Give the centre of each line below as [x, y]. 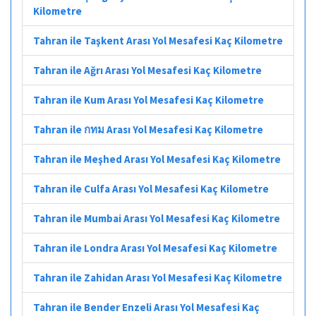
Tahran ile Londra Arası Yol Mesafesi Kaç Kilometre [155, 248]
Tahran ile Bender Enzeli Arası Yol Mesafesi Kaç [146, 307]
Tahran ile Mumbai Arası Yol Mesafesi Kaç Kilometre [157, 218]
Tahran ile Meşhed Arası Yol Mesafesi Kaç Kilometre [157, 159]
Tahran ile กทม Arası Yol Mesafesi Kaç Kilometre [148, 129]
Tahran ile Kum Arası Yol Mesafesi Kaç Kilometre [148, 99]
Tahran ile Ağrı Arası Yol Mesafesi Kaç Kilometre [147, 70]
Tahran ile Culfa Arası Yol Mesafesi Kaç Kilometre [151, 188]
